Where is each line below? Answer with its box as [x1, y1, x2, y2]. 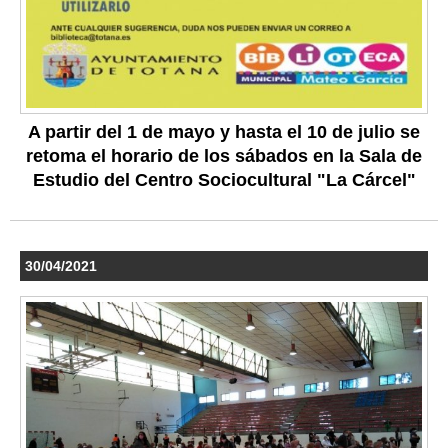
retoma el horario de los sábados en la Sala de [26, 146, 422, 167]
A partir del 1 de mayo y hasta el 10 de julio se [28, 122, 420, 143]
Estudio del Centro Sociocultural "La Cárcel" [32, 170, 416, 191]
